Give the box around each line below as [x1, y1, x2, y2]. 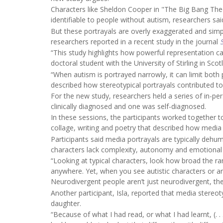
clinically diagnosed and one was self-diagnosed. [51, 101, 206, 111]
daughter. [51, 198, 81, 208]
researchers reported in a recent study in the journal [51, 36, 220, 46]
